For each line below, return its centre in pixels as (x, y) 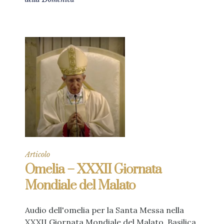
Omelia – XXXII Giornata (93, 170)
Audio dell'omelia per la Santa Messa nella (104, 210)
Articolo (37, 155)
